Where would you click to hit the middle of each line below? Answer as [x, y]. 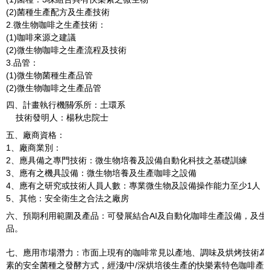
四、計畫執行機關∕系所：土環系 [66, 105]
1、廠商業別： [34, 147]
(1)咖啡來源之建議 [41, 37]
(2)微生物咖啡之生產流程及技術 [66, 50]
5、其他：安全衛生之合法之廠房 [67, 198]
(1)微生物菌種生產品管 [49, 75]
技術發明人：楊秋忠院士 [57, 117]
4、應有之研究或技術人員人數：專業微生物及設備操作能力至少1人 [133, 185]
